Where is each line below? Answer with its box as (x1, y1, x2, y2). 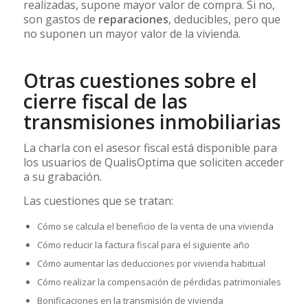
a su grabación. (23, 169, 102, 185)
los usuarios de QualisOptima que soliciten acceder (23, 155, 284, 170)
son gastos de (23, 11, 98, 27)
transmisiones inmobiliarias (23, 108, 280, 135)
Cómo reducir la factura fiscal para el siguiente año (36, 239, 250, 252)
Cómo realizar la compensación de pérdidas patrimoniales (36, 276, 281, 289)
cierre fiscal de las (23, 87, 187, 114)
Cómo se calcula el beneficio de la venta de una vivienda (36, 220, 274, 233)
